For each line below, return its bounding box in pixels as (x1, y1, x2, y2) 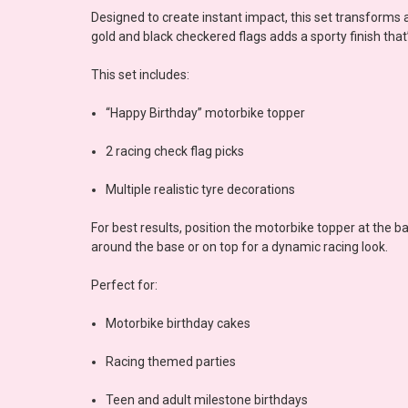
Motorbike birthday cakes (106, 315, 251, 331)
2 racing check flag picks (106, 143, 245, 158)
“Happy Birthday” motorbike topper (106, 105, 306, 120)
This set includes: (91, 66, 189, 82)
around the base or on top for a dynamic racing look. (91, 239, 388, 254)
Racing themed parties (106, 353, 237, 369)
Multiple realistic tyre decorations (106, 181, 296, 197)
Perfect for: (91, 277, 158, 292)
